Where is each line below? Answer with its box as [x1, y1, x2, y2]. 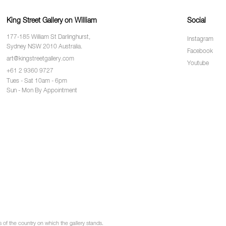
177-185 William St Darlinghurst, [7, 34, 90, 40]
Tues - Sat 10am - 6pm [7, 78, 67, 84]
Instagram [187, 36, 213, 42]
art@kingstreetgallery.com [7, 56, 74, 62]
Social [187, 17, 206, 24]
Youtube [187, 61, 209, 67]
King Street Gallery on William [7, 17, 97, 24]
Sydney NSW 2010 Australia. [7, 44, 82, 50]
